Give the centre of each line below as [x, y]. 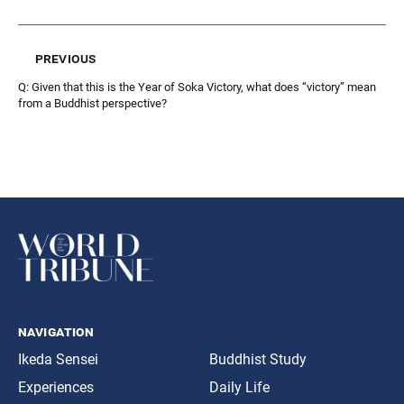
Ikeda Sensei [58, 359]
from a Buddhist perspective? [92, 103]
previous [66, 58]
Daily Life [239, 387]
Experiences [56, 387]
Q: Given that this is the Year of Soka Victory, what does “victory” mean [197, 87]
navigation [56, 331]
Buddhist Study [258, 359]
